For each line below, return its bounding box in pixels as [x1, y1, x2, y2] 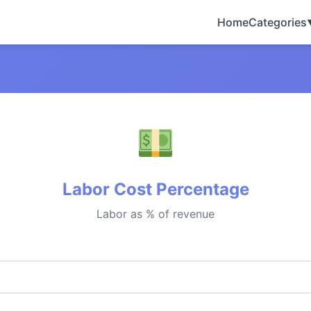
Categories [249, 15, 307, 29]
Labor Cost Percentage [62, 179, 249, 199]
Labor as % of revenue [96, 207, 215, 221]
